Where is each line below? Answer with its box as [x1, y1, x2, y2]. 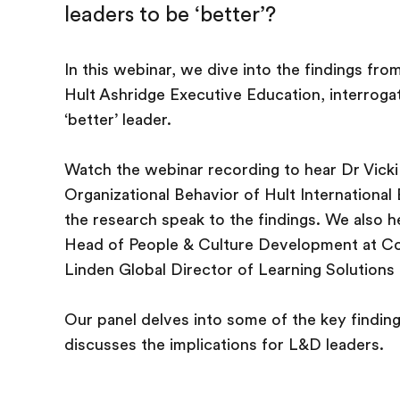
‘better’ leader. [64, 111, 171, 129]
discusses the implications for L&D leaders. [64, 336, 384, 354]
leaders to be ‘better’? [64, 2, 276, 27]
